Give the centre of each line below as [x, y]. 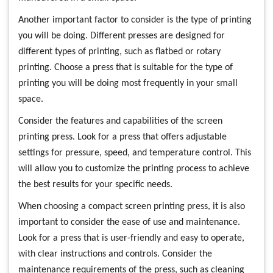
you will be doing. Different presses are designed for [122, 36]
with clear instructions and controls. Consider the [115, 254]
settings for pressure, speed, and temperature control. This [135, 153]
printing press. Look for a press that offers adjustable [122, 137]
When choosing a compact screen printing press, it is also [132, 207]
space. [31, 99]
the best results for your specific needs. [95, 185]
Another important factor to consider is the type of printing [135, 20]
